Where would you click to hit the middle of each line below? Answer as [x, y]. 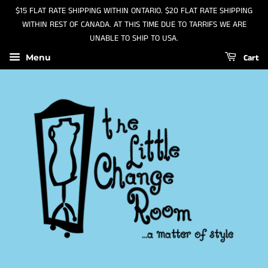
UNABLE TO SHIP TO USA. [134, 38]
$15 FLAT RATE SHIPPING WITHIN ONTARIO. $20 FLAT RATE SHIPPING [134, 11]
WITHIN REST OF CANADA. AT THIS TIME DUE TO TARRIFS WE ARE [134, 25]
